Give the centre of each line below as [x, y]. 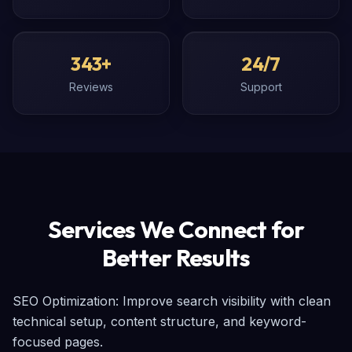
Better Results [176, 258]
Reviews [91, 87]
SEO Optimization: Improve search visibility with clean [172, 301]
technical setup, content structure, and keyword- [159, 321]
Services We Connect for [176, 229]
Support [261, 87]
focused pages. [58, 342]
